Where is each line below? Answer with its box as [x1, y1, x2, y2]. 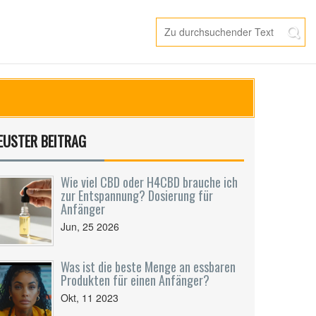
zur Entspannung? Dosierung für [61, 186, 213, 205]
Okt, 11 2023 [61, 291, 119, 305]
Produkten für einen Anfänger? [61, 271, 209, 289]
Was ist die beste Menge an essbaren [61, 257, 236, 276]
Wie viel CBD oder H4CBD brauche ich [61, 173, 238, 191]
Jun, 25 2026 [61, 219, 119, 233]
